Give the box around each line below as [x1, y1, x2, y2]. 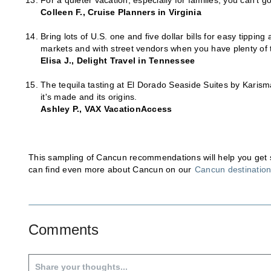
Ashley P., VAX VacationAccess [41, 104, 172, 114]
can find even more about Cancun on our [28, 165, 194, 175]
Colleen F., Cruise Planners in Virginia [41, 7, 201, 18]
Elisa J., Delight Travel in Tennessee [41, 56, 195, 66]
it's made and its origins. [41, 92, 137, 102]
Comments [28, 221, 99, 238]
